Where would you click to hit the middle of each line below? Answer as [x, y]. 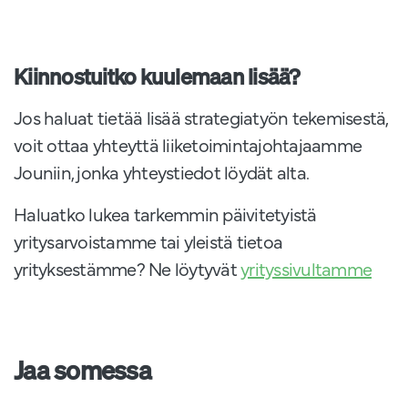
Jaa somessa [82, 371]
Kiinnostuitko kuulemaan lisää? [157, 77]
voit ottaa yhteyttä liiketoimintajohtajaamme [188, 145]
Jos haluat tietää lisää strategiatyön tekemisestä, [201, 117]
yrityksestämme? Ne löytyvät [127, 269]
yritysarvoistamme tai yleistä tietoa [148, 241]
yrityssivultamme [306, 269]
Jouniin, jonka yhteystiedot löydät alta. [163, 172]
